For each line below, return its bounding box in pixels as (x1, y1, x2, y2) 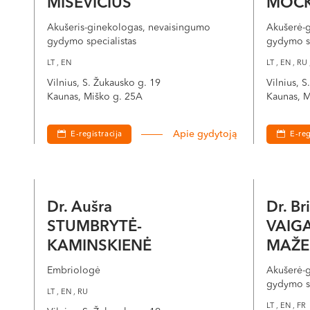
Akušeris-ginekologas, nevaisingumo (47, 23, 210, 33)
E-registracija (71, 131, 122, 138)
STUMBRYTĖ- (47, 219, 142, 235)
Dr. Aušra (47, 200, 116, 215)
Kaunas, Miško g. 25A (47, 92, 143, 102)
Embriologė (47, 266, 100, 275)
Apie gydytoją (173, 129, 238, 139)
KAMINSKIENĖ (47, 239, 152, 254)
